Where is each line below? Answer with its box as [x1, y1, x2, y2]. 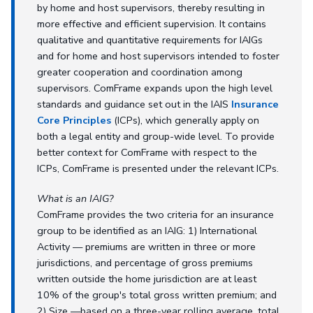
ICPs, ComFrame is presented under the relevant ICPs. [37, 161, 279, 175]
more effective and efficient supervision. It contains [37, 16, 266, 31]
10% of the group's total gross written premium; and [37, 287, 277, 302]
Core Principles [37, 112, 111, 127]
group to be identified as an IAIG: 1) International [37, 223, 257, 238]
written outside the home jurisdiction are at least [37, 271, 256, 286]
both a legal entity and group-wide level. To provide [37, 129, 275, 143]
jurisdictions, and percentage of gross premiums [37, 255, 253, 270]
